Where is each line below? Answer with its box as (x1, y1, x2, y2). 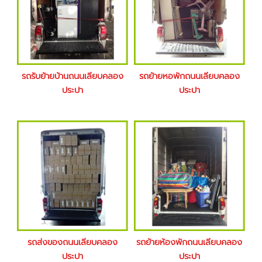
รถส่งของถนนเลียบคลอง (27, 236, 118, 249)
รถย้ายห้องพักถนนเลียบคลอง (136, 236, 243, 249)
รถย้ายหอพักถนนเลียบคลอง (139, 70, 240, 83)
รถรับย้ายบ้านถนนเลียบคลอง (22, 70, 124, 83)
